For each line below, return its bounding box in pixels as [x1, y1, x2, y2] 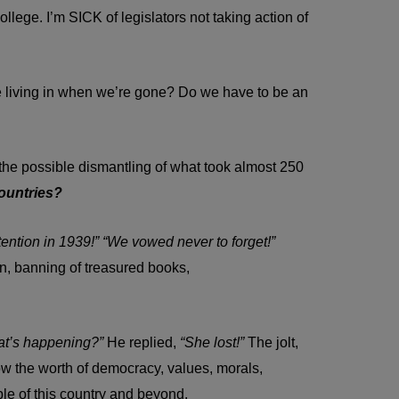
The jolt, [244, 335, 298, 351]
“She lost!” [180, 335, 244, 351]
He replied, [103, 335, 180, 351]
